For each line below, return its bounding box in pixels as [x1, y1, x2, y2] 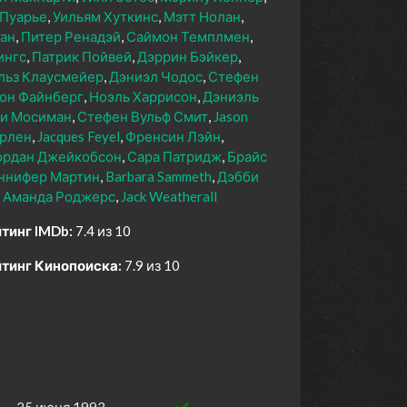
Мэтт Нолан [164, 8, 241, 25]
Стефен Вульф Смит [77, 108, 208, 125]
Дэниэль [203, 88, 259, 105]
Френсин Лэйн [125, 128, 221, 145]
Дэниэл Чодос [109, 68, 203, 85]
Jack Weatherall [121, 188, 217, 205]
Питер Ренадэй [21, 28, 121, 45]
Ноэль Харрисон [89, 88, 197, 105]
